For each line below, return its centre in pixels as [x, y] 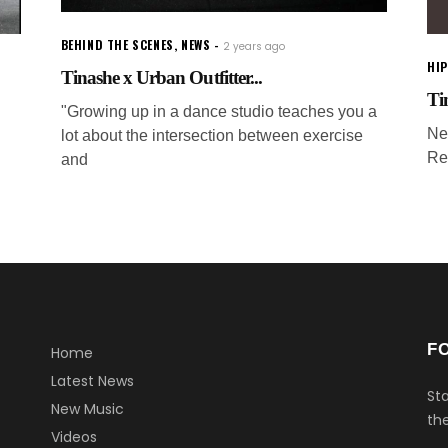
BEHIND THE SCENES [117, 45]
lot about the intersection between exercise [211, 136]
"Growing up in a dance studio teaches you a [218, 112]
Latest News [92, 381]
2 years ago [254, 47]
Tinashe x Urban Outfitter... [161, 78]
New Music [87, 409]
